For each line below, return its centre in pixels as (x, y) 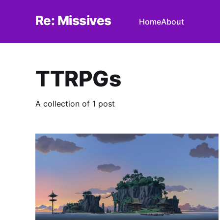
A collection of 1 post (75, 104)
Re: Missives (73, 20)
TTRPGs (78, 79)
